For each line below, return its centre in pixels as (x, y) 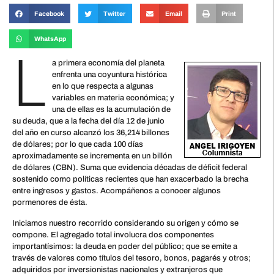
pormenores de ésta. (50, 203)
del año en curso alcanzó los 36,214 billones (91, 133)
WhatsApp (50, 39)
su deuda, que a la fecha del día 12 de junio (88, 121)
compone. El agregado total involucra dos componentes (113, 235)
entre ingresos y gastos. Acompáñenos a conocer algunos (117, 191)
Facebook (49, 13)
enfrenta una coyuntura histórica (109, 75)
